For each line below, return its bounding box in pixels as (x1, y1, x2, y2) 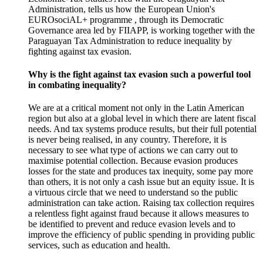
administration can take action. (28, 198, 140, 208)
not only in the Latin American (129, 103, 244, 113)
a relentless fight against (28, 208, 119, 219)
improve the (28, 230, 75, 240)
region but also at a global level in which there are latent (28, 113, 237, 124)
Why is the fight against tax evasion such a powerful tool (28, 69, 251, 80)
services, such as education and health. (28, 240, 170, 251)
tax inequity (149, 166, 192, 177)
